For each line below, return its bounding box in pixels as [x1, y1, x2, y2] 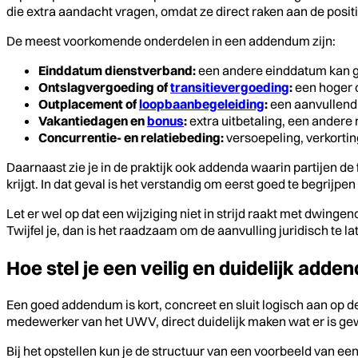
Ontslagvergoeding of [38, 79, 170, 96]
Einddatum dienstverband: [38, 62, 196, 79]
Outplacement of [38, 96, 139, 113]
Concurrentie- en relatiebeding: [38, 129, 224, 146]
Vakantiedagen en [38, 113, 147, 129]
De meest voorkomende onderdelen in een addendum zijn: [6, 33, 336, 50]
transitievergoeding [170, 79, 289, 96]
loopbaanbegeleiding [139, 96, 265, 113]
